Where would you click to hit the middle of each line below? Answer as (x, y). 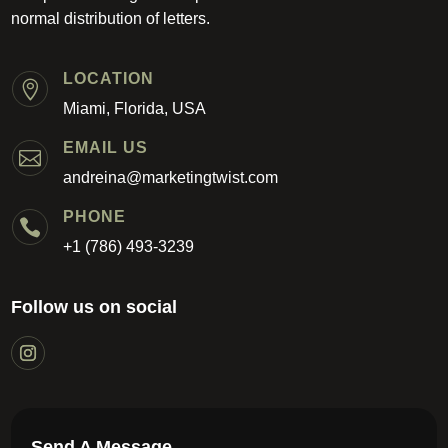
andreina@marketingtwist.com (170, 177)
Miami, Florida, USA (134, 108)
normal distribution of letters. (111, 18)
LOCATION (108, 78)
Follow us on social (94, 307)
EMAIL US (105, 147)
